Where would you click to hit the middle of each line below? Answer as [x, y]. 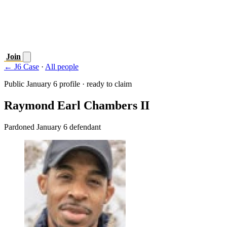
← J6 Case [22, 67]
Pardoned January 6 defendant [52, 127]
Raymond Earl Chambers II [77, 105]
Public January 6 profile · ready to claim [68, 84]
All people [62, 67]
